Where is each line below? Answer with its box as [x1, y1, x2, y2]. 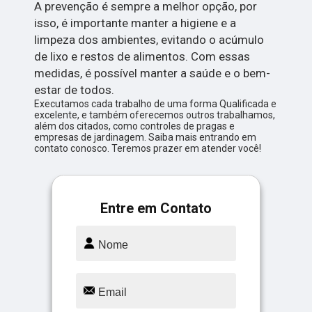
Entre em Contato [100, 200, 212, 217]
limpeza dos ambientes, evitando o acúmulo [34, 33, 265, 47]
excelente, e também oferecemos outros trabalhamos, [34, 109, 276, 121]
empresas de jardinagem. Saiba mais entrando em [34, 132, 257, 143]
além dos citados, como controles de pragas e [34, 120, 235, 132]
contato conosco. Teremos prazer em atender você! [34, 143, 262, 155]
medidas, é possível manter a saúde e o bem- [34, 66, 271, 81]
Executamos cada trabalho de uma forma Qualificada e [34, 98, 277, 110]
